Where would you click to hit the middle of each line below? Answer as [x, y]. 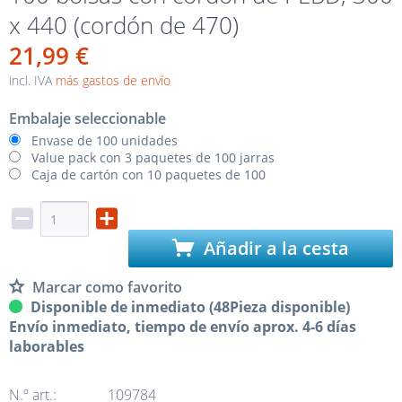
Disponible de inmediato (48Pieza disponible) [188, 307]
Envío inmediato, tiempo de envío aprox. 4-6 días [183, 327]
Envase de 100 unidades [105, 140]
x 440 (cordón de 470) [124, 25]
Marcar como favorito [107, 287]
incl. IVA [32, 80]
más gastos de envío [113, 80]
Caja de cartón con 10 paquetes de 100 [149, 175]
